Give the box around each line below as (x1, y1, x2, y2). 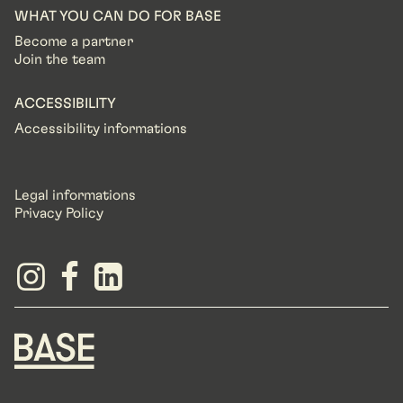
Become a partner (14, 33, 133, 49)
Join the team (14, 51, 105, 67)
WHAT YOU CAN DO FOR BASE (14, 8, 221, 23)
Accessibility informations (14, 121, 187, 136)
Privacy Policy (14, 205, 103, 220)
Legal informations (14, 187, 136, 202)
